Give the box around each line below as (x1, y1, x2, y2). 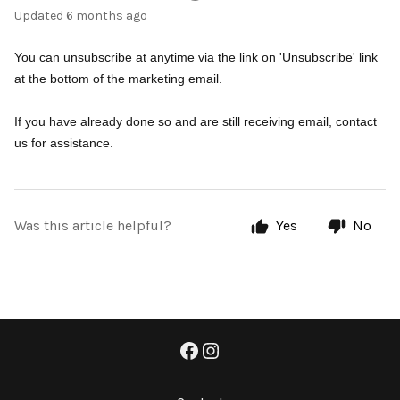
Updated (22, 8, 63, 23)
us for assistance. (14, 136, 113, 150)
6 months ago (66, 8, 147, 23)
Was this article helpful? (14, 217, 171, 234)
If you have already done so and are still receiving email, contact (14, 114, 377, 129)
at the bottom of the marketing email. (14, 71, 222, 86)
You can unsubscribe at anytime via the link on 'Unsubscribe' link (14, 50, 378, 64)
